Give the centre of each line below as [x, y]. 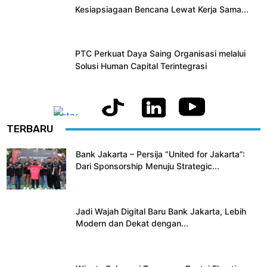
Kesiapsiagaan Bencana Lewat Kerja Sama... [162, 10]
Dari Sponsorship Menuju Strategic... [148, 166]
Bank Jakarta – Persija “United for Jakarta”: [160, 154]
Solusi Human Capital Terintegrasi [141, 66]
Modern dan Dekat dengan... [132, 223]
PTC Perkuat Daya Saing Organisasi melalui [160, 54]
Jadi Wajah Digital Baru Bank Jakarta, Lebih [161, 212]
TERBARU [30, 129]
